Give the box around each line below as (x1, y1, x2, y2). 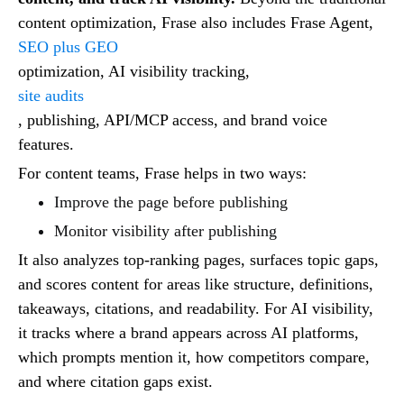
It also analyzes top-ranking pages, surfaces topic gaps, (18, 250, 379, 269)
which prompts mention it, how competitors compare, (18, 347, 370, 366)
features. (18, 134, 74, 153)
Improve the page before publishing (54, 192, 292, 211)
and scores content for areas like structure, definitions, (18, 274, 373, 293)
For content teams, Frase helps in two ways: (18, 163, 311, 182)
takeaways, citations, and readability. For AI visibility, (18, 298, 373, 317)
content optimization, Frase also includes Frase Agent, (18, 13, 373, 32)
